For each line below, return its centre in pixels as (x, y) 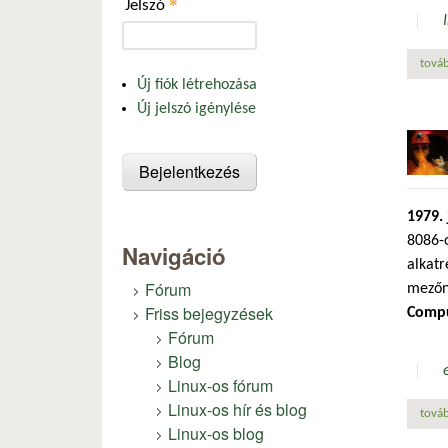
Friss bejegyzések (209, 313)
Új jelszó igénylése (196, 108)
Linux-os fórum (220, 385)
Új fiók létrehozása (197, 84)
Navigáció (174, 255)
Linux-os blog (216, 433)
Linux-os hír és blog (237, 409)
